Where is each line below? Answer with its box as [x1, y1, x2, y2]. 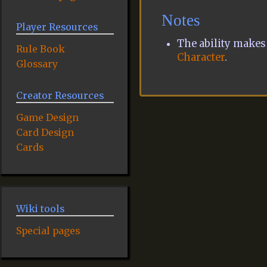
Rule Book [15, 43, 65, 55]
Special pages [15, 224, 80, 237]
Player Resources [15, 21, 98, 33]
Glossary [15, 58, 58, 70]
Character [177, 51, 225, 64]
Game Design [15, 111, 79, 124]
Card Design [15, 126, 74, 139]
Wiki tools [15, 202, 64, 215]
